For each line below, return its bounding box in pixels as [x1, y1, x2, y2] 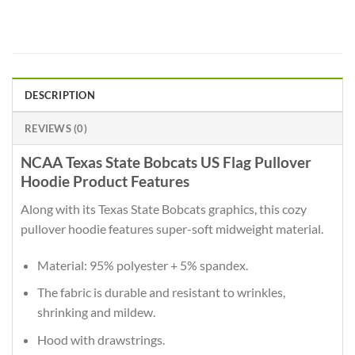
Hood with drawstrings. [36, 331, 165, 347]
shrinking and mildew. [36, 304, 155, 320]
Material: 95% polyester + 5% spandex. [36, 257, 248, 273]
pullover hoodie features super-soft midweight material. [21, 220, 323, 236]
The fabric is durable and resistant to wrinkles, [36, 284, 285, 300]
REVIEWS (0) [25, 122, 87, 136]
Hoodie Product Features [21, 172, 189, 191]
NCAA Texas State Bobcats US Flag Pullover [21, 153, 311, 172]
